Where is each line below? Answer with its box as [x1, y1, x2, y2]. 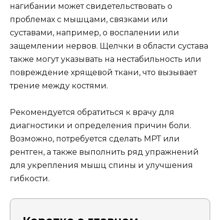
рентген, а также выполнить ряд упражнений [10, 147, 199, 157]
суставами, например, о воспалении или [10, 28, 179, 37]
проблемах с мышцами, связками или [10, 15, 168, 24]
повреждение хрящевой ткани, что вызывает [10, 68, 197, 77]
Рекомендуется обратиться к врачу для [10, 108, 174, 117]
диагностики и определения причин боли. [10, 121, 191, 131]
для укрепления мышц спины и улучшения [10, 161, 193, 170]
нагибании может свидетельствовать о [10, 1, 172, 11]
